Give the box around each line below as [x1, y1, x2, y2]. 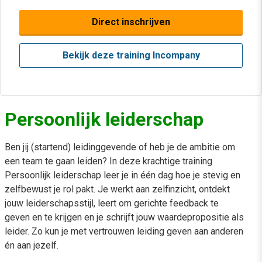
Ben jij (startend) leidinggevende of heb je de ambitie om [5, 142, 235, 153]
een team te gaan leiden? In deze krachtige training [5, 156, 212, 167]
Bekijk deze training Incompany [62, 50, 200, 61]
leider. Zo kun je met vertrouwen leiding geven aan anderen [5, 226, 243, 237]
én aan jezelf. [5, 240, 58, 251]
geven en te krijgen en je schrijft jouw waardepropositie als [5, 212, 244, 223]
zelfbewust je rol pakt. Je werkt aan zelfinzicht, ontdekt [5, 184, 230, 195]
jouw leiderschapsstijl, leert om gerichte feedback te [5, 198, 219, 209]
